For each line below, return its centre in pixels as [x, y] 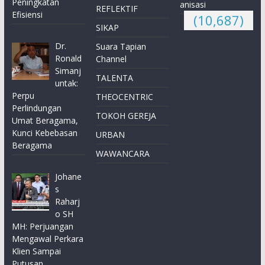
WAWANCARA [123, 154]
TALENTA [115, 78]
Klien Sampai [36, 251]
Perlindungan [36, 108]
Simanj [68, 71]
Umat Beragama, [45, 121]
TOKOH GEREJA [126, 116]
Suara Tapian [121, 47]
